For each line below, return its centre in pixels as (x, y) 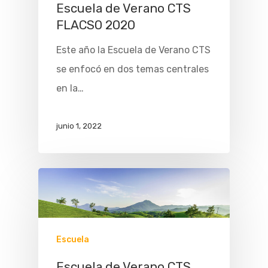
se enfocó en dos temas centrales (133, 69)
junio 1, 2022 (79, 126)
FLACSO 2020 (96, 25)
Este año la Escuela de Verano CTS (133, 50)
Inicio (178, 236)
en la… (70, 89)
